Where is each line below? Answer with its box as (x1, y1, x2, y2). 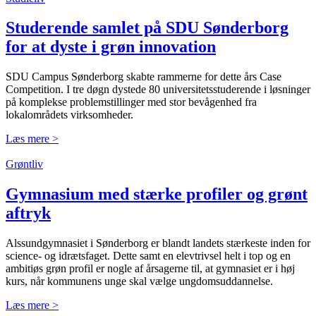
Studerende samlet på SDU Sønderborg (6, 18, 288, 37)
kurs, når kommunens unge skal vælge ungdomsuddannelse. (6, 275, 273, 288)
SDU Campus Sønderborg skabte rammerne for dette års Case (6, 71, 281, 83)
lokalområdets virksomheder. (6, 109, 133, 121)
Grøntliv (6, 158, 43, 171)
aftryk (6, 204, 51, 223)
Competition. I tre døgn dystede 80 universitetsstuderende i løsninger (6, 83, 310, 96)
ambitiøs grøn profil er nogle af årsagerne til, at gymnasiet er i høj (6, 262, 295, 275)
